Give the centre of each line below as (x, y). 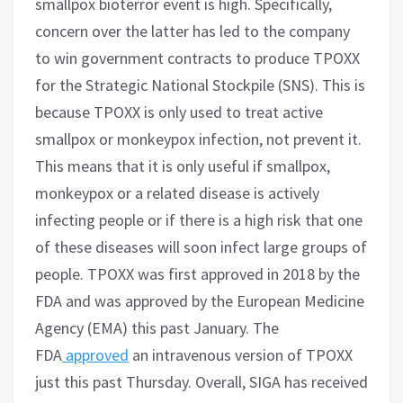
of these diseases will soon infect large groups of (201, 246)
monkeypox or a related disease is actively (177, 193)
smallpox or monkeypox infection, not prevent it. (198, 139)
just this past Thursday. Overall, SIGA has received (201, 381)
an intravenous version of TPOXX (241, 354)
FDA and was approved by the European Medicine (200, 300)
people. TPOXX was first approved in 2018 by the (197, 273)
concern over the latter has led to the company (193, 31)
